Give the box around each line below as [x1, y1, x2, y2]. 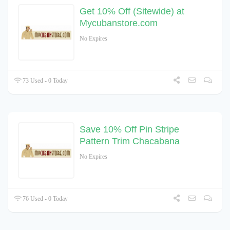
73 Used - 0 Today [21, 76, 68, 84]
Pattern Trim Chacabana [80, 136, 180, 146]
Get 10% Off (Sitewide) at [80, 6, 184, 16]
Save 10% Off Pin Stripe [80, 124, 179, 135]
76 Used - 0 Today [21, 195, 68, 202]
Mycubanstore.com [80, 17, 158, 28]
